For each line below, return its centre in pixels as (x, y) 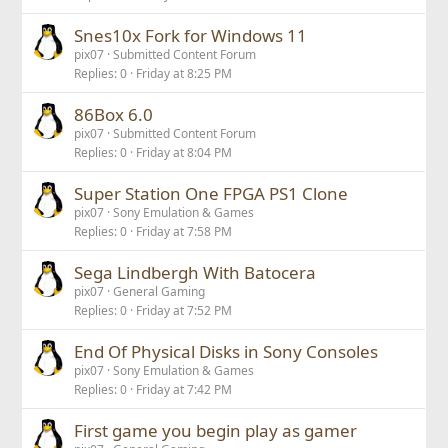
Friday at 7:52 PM (184, 310)
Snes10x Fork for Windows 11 (191, 35)
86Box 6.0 (114, 114)
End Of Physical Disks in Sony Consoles (226, 351)
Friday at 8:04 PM (184, 152)
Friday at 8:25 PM (184, 73)
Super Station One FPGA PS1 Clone (211, 193)
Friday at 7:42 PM (184, 389)
